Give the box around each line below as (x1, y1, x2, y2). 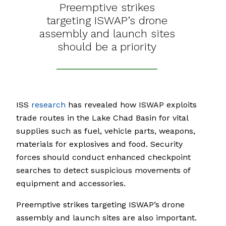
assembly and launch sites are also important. (16, 213, 197, 223)
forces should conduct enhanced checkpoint (16, 152, 191, 162)
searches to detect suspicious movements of (16, 165, 190, 176)
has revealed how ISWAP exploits (66, 100, 197, 110)
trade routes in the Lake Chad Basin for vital (16, 113, 188, 123)
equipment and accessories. (16, 179, 126, 189)
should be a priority (58, 40, 156, 53)
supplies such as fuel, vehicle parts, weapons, (16, 126, 195, 136)
